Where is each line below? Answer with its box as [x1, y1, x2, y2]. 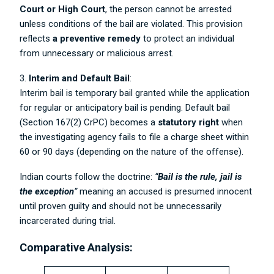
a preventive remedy [53, 33, 141, 44]
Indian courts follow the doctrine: [20, 171, 155, 182]
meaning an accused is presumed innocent [77, 186, 253, 197]
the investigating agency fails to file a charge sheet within [20, 131, 250, 143]
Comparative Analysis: [20, 241, 133, 254]
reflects [20, 33, 53, 44]
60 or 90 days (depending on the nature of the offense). [20, 146, 244, 157]
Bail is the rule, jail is [158, 171, 242, 182]
